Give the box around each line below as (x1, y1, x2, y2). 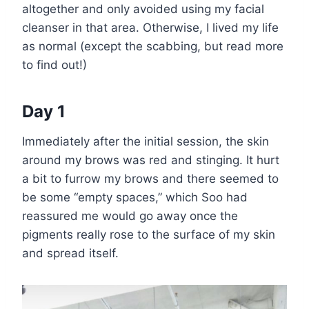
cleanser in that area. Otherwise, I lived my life (22, 20, 279, 34)
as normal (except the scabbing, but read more (22, 39, 283, 53)
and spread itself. (22, 246, 119, 260)
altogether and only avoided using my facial (22, 1, 264, 16)
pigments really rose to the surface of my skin (22, 227, 275, 241)
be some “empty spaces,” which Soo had (22, 190, 248, 204)
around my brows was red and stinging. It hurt (22, 152, 279, 167)
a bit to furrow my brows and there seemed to (22, 171, 279, 186)
